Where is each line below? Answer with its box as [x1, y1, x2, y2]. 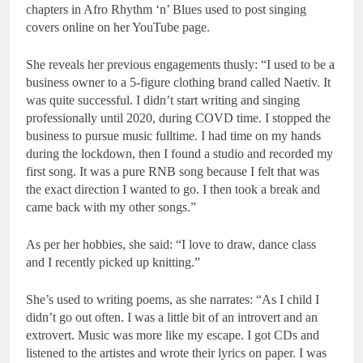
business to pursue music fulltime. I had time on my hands [26, 128, 321, 143]
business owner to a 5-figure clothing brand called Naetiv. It [26, 75, 331, 89]
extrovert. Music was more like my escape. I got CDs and [26, 327, 319, 342]
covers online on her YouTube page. [26, 19, 210, 34]
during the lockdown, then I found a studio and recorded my [26, 146, 333, 160]
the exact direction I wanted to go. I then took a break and [26, 181, 320, 196]
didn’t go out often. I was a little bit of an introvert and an [26, 310, 318, 324]
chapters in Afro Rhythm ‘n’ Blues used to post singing [26, 2, 306, 16]
